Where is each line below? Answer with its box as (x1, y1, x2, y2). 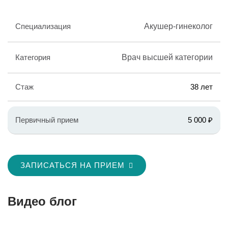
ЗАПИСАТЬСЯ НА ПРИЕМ (20, 161, 125, 169)
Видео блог (8, 194, 77, 208)
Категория (15, 53, 50, 62)
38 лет (190, 82, 213, 91)
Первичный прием (15, 116, 78, 124)
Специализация (15, 22, 71, 31)
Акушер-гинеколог (144, 22, 213, 31)
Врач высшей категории (122, 53, 213, 62)
